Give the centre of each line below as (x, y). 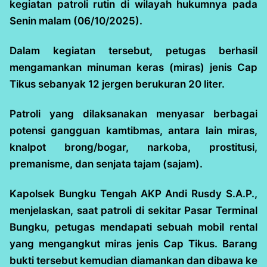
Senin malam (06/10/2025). (76, 21)
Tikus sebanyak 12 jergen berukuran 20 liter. (117, 84)
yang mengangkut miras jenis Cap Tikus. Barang (133, 244)
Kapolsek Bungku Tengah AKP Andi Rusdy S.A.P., (133, 194)
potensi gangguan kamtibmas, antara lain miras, (133, 131)
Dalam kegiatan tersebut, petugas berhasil (133, 51)
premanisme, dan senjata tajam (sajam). (106, 164)
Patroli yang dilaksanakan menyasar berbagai (133, 114)
